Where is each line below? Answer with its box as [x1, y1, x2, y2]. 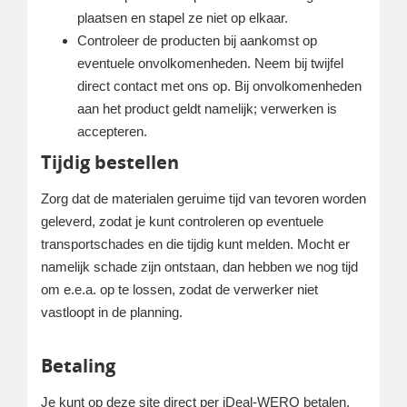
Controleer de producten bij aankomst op [77, 33, 317, 48]
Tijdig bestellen [41, 150, 179, 174]
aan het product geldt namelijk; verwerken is [77, 101, 337, 116]
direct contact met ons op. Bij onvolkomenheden [77, 78, 362, 94]
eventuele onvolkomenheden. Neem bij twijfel [77, 55, 343, 71]
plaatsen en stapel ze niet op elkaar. [77, 10, 288, 25]
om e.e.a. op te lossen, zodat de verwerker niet [41, 282, 318, 297]
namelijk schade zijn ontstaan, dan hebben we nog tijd [41, 259, 358, 274]
